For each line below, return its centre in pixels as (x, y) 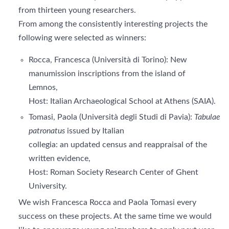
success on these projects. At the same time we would (115, 216)
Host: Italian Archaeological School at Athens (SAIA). (122, 101)
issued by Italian (95, 131)
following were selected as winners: (82, 38)
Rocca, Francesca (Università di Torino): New (108, 60)
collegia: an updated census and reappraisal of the (118, 145)
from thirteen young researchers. (77, 10)
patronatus (47, 131)
